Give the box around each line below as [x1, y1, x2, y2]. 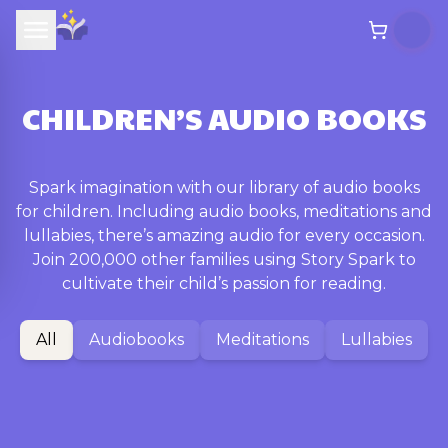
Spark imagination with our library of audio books [28, 178, 420, 197]
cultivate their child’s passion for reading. [62, 274, 386, 293]
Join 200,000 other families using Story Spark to [32, 250, 416, 269]
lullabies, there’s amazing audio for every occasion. [23, 226, 425, 245]
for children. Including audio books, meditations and [16, 202, 432, 221]
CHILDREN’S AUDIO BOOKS [22, 97, 426, 138]
